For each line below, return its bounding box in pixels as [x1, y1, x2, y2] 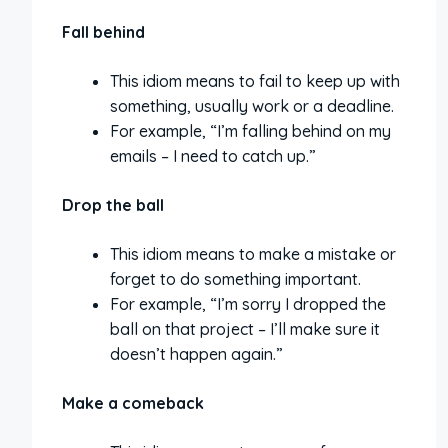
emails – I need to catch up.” [110, 146, 316, 166]
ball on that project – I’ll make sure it [110, 319, 380, 339]
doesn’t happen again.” [110, 344, 283, 364]
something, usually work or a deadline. [110, 96, 394, 116]
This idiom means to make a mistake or [110, 244, 396, 264]
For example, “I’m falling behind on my [110, 121, 391, 141]
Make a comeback [62, 393, 204, 413]
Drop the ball [62, 195, 164, 215]
